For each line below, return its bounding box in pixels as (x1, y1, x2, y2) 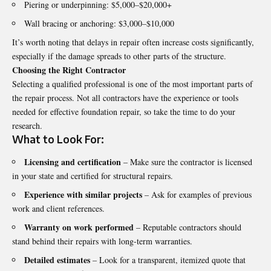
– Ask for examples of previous (142, 189, 252, 201)
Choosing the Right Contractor (12, 63, 126, 76)
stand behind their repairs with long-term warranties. (12, 235, 192, 247)
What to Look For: (12, 132, 104, 146)
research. (12, 119, 42, 131)
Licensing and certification (24, 155, 121, 169)
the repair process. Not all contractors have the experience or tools (12, 91, 238, 103)
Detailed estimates (24, 253, 90, 267)
